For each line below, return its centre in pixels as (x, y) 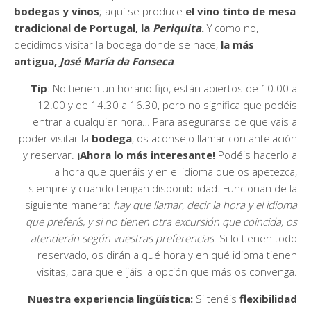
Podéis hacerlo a (256, 154)
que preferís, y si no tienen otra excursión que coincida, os (161, 221)
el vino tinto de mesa (239, 11)
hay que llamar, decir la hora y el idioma (204, 204)
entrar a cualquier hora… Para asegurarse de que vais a (165, 121)
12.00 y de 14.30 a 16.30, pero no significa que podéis (167, 104)
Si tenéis (216, 298)
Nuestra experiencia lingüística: (110, 298)
